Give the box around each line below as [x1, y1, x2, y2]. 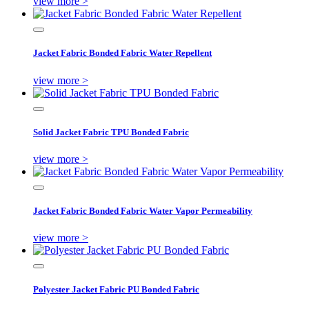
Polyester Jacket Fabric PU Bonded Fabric [33, 284, 199, 295]
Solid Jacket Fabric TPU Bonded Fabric [33, 126, 189, 137]
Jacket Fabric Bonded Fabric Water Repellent [33, 48, 212, 59]
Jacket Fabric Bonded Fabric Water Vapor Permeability [33, 206, 252, 217]
